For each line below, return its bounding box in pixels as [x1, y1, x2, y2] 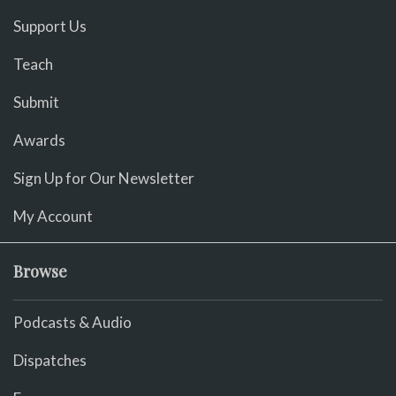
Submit [13, 92, 59, 111]
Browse [13, 260, 67, 282]
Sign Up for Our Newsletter [13, 168, 194, 187]
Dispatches [13, 351, 87, 370]
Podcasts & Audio [13, 313, 132, 332]
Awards [13, 130, 65, 149]
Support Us [13, 16, 87, 35]
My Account [13, 206, 93, 225]
